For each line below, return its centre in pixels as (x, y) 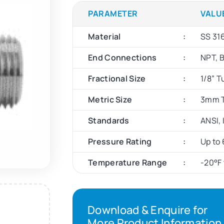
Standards (109, 121)
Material (104, 37)
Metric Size (110, 100)
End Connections (122, 58)
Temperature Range (128, 163)
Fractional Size (117, 79)
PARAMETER (113, 14)
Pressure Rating (120, 142)
